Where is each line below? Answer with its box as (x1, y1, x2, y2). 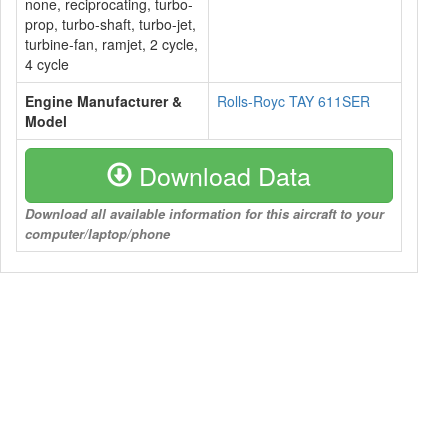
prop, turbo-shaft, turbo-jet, (25, 14, 196, 34)
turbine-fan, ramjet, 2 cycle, (25, 34, 198, 54)
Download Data (132, 157, 311, 193)
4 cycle (25, 54, 69, 74)
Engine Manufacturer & (25, 91, 182, 111)
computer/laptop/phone (25, 224, 170, 243)
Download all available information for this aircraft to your (25, 204, 384, 223)
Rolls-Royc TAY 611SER (217, 91, 370, 111)
